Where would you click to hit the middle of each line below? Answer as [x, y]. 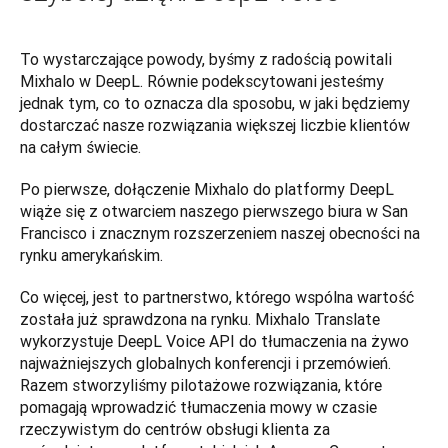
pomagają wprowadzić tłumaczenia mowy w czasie [198, 406]
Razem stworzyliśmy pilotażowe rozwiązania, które [201, 384]
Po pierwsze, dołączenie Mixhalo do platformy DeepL [207, 188]
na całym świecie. [80, 146]
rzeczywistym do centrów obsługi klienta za [175, 428]
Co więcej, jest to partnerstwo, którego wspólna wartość [217, 296]
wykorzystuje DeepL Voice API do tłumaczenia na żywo [214, 340]
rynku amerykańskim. [93, 254]
